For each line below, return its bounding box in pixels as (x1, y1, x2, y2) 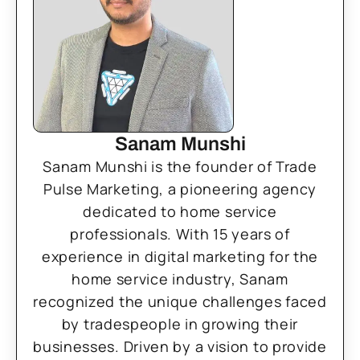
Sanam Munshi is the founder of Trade (43, 157, 317, 177)
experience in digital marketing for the (41, 247, 319, 267)
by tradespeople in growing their (61, 314, 299, 334)
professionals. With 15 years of (70, 224, 290, 244)
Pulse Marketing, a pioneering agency (43, 179, 317, 199)
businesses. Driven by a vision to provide (33, 337, 327, 357)
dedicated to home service (83, 202, 277, 222)
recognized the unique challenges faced (33, 292, 327, 312)
